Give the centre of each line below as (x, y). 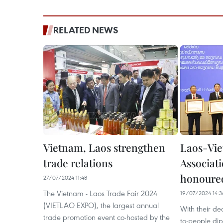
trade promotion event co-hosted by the (107, 217)
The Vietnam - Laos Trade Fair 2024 (100, 193)
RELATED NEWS (86, 30)
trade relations (78, 163)
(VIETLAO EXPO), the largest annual (101, 205)
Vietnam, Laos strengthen (104, 147)
